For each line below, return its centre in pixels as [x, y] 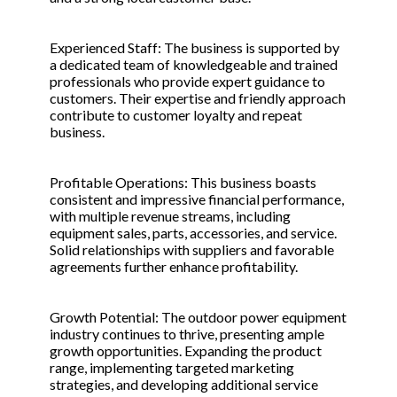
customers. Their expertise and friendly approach [198, 98]
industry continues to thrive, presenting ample [187, 334]
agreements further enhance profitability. [174, 267]
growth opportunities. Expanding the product [186, 351]
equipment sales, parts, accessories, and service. [193, 233]
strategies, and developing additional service [184, 385]
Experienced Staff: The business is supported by [195, 48]
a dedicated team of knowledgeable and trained [194, 65]
